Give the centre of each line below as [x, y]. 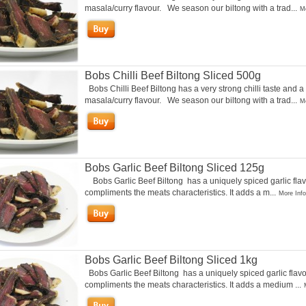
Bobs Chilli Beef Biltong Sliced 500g [172, 75]
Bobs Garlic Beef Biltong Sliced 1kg [171, 260]
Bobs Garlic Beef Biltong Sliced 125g [174, 168]
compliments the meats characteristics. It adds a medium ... [193, 285]
